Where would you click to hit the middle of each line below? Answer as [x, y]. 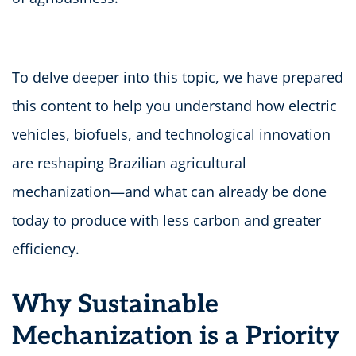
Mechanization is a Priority [176, 336]
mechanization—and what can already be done [169, 191]
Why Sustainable [115, 304]
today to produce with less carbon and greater [166, 220]
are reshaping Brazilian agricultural [129, 163]
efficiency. [46, 248]
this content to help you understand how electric [174, 105]
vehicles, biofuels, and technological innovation [171, 134]
